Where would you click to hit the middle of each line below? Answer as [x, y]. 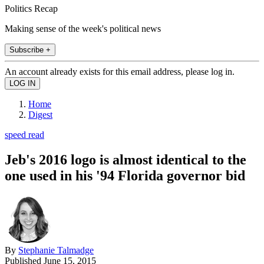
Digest [40, 114]
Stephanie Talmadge [56, 250]
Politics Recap [31, 8]
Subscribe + [30, 49]
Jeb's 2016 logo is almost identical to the [126, 159]
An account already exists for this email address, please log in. [120, 71]
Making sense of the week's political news [83, 28]
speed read [24, 134]
